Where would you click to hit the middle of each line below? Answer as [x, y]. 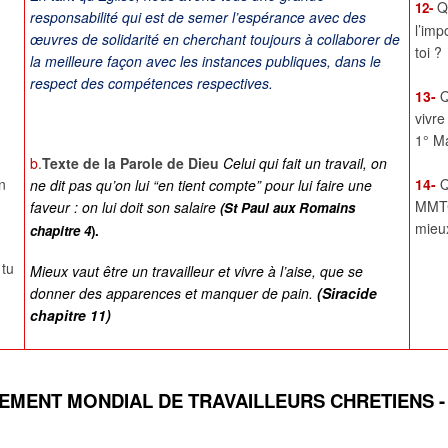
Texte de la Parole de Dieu [130, 163]
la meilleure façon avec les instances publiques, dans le [205, 61]
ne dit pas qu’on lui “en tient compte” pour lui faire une [201, 185]
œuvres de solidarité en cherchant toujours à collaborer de [215, 39]
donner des [68, 293]
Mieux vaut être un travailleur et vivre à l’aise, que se [196, 271]
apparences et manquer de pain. [209, 293]
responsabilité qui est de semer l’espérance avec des [198, 17]
